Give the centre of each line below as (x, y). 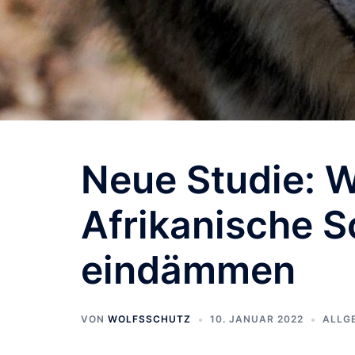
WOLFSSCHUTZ (149, 319)
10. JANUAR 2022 (257, 319)
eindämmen (188, 270)
